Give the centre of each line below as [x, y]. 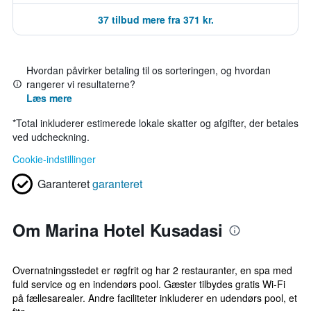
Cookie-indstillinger [54, 159]
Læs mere [49, 98]
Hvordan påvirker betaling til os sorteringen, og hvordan [149, 70]
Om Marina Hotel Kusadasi [118, 230]
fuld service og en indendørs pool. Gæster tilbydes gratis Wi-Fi [149, 284]
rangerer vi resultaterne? [81, 84]
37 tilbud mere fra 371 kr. [155, 19]
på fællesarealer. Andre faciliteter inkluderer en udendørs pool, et [155, 298]
